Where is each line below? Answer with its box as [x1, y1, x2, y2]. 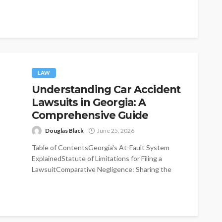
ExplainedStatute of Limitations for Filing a [32, 154, 162, 163]
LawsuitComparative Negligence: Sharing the [32, 165, 171, 173]
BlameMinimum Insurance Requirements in [32, 175, 164, 184]
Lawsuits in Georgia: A [32, 96, 146, 109]
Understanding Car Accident [32, 83, 181, 96]
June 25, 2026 [97, 126, 134, 134]
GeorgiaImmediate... [32, 186, 94, 195]
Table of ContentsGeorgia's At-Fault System [32, 143, 169, 152]
